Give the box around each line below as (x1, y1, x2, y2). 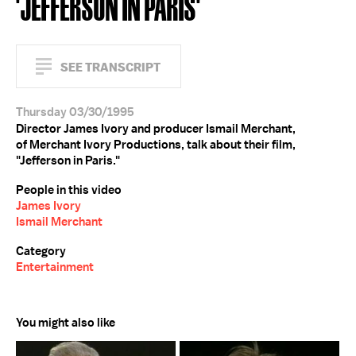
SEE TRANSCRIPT (60, 60, 161, 75)
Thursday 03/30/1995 (16, 104, 134, 120)
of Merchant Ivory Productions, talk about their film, (16, 137, 296, 153)
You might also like (16, 315, 115, 331)
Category (16, 243, 66, 259)
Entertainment (16, 259, 94, 275)
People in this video (16, 182, 122, 198)
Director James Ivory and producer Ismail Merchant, (16, 121, 296, 137)
